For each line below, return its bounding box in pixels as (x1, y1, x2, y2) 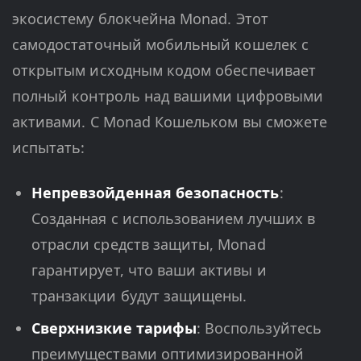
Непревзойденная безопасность (31, 183, 280, 203)
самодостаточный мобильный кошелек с (12, 35, 309, 55)
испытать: (12, 138, 85, 158)
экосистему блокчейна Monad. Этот (12, 9, 268, 29)
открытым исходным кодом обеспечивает (12, 60, 316, 81)
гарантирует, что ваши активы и (31, 260, 267, 280)
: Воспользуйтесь (196, 318, 322, 338)
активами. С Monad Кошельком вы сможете (12, 112, 328, 132)
